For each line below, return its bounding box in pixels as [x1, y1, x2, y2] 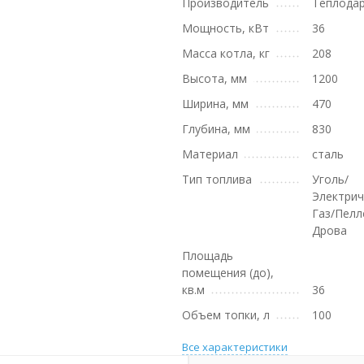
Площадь [182, 248, 233, 263]
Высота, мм [182, 71, 247, 86]
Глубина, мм [182, 121, 250, 136]
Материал [182, 146, 238, 162]
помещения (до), [182, 265, 274, 280]
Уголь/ [312, 171, 349, 187]
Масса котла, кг [182, 45, 270, 61]
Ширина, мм [182, 96, 249, 111]
